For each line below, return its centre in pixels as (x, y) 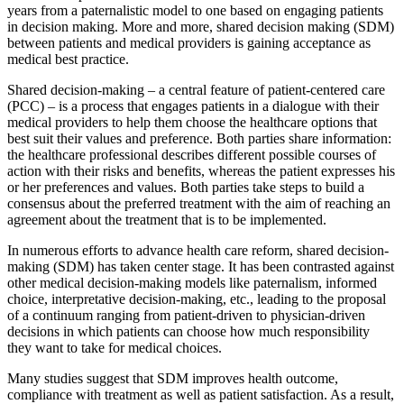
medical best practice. (68, 60)
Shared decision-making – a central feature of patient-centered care (196, 90)
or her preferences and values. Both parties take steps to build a (186, 188)
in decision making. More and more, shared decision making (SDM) (201, 27)
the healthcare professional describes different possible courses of (192, 155)
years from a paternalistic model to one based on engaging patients (195, 11)
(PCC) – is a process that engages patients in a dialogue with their (193, 106)
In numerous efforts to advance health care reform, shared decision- (198, 251)
